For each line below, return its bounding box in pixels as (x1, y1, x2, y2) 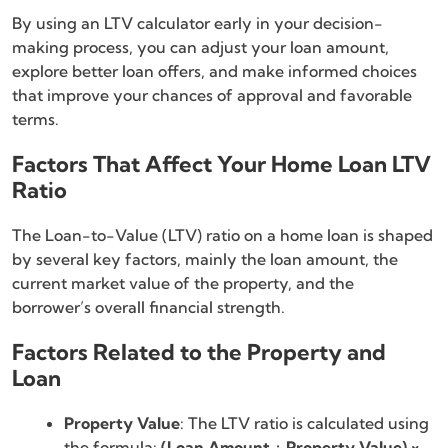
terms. (12, 108, 59, 129)
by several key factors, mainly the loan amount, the (12, 248, 398, 269)
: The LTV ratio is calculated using (180, 412, 429, 433)
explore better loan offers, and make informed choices (12, 60, 417, 81)
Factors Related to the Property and (12, 337, 386, 366)
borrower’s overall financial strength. (12, 296, 285, 317)
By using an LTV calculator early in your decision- (12, 12, 383, 33)
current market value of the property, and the (12, 272, 354, 293)
